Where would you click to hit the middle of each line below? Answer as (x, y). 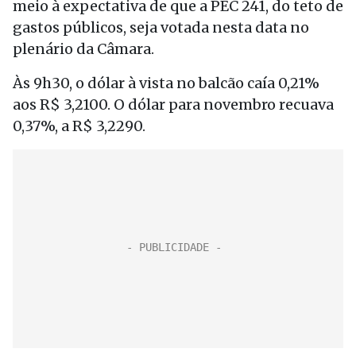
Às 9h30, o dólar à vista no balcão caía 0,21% (166, 83)
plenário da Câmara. (83, 49)
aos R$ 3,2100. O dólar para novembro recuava (173, 104)
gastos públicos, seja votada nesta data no (161, 27)
